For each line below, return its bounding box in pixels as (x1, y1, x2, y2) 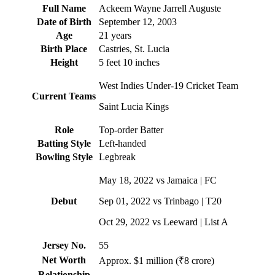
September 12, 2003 (99, 16, 177, 27)
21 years (99, 29, 131, 41)
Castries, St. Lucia (99, 43, 169, 54)
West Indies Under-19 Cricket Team (99, 80, 238, 91)
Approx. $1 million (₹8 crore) (99, 255, 214, 266)
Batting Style (37, 137, 91, 149)
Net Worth (42, 254, 86, 265)
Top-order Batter (99, 124, 163, 135)
